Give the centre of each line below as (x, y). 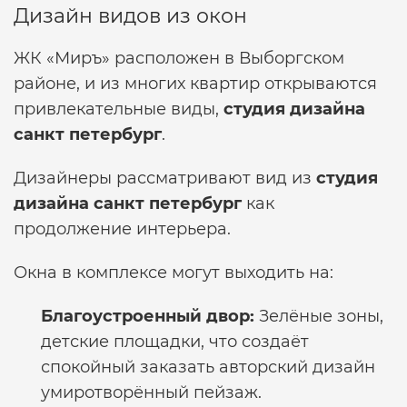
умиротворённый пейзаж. (151, 392)
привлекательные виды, (119, 109)
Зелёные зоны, (319, 316)
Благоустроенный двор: (148, 316)
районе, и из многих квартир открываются (195, 84)
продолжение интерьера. (122, 229)
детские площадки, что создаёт (175, 342)
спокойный (90, 367)
